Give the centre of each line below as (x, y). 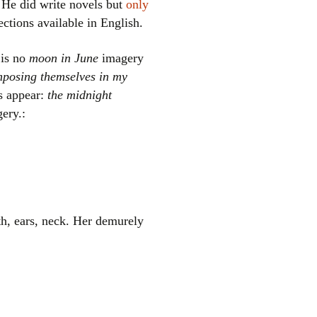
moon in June (64, 58)
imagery (121, 58)
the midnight (80, 95)
